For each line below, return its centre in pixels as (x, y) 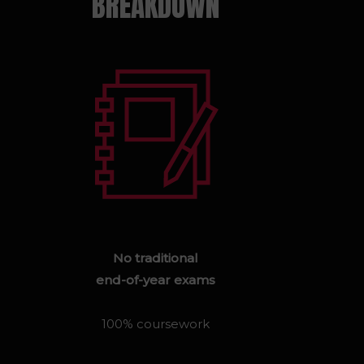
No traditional (156, 258)
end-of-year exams (156, 280)
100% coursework (156, 324)
